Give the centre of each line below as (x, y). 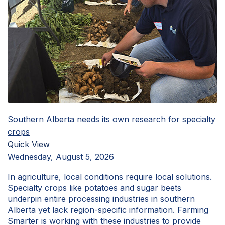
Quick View (29, 144)
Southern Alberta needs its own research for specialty (111, 119)
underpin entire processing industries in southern (101, 199)
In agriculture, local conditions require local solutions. (110, 177)
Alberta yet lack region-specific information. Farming (108, 210)
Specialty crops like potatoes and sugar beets (94, 188)
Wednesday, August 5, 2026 (61, 157)
